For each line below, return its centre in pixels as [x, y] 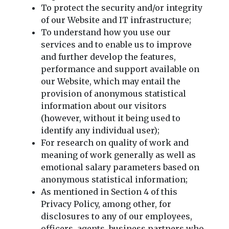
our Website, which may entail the [111, 81]
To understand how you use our [106, 32]
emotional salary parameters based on [120, 167]
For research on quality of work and [115, 142]
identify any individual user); [100, 130]
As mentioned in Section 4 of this [109, 191]
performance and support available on [120, 69]
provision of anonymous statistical [113, 93]
